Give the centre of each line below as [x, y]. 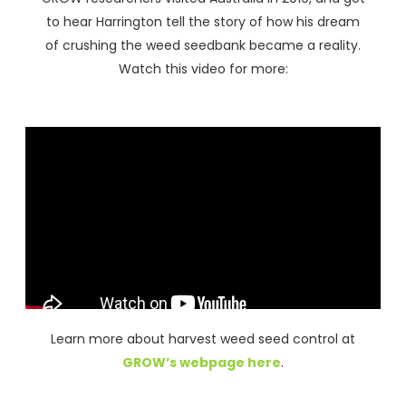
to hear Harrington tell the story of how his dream [203, 22]
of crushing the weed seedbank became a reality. [203, 45]
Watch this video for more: [203, 69]
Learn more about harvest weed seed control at [203, 338]
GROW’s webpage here [202, 362]
